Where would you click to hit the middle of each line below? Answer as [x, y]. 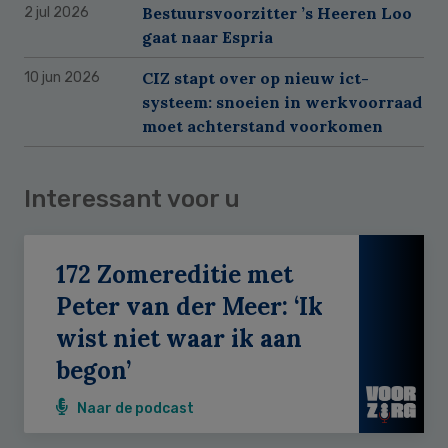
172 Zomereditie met [174, 274]
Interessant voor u [132, 198]
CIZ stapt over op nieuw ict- [255, 77]
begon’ [93, 370]
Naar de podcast [135, 408]
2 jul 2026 [56, 12]
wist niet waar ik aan [179, 338]
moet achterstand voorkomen [262, 125]
